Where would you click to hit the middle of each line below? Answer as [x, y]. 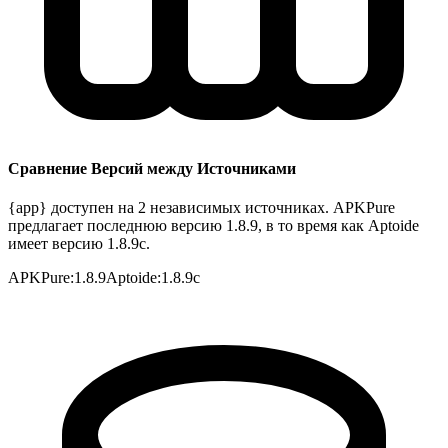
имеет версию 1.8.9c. [79, 244]
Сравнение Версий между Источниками [152, 169]
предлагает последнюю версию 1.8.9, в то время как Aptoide [213, 226]
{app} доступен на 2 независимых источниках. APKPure [201, 208]
